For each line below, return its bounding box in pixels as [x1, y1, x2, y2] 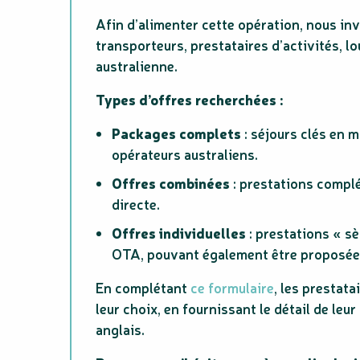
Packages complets [112, 124, 241, 143]
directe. [112, 194, 160, 214]
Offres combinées [112, 174, 230, 193]
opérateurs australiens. [112, 145, 258, 164]
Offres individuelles [112, 223, 246, 243]
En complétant [96, 278, 190, 297]
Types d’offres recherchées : [96, 90, 283, 109]
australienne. [96, 56, 178, 76]
